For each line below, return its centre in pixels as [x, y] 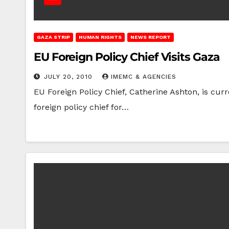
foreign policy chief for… [81, 107]
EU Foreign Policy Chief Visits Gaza [127, 57]
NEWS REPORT [151, 37]
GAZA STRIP [53, 37]
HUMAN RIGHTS [100, 37]
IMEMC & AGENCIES [144, 77]
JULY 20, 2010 [70, 77]
